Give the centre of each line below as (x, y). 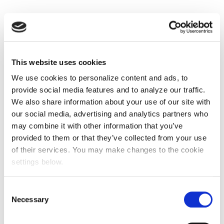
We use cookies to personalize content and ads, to (100, 78)
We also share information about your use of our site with (111, 102)
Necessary (30, 199)
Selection (19, 201)
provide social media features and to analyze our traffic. (108, 90)
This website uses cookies (59, 62)
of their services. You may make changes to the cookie (108, 150)
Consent (17, 189)
